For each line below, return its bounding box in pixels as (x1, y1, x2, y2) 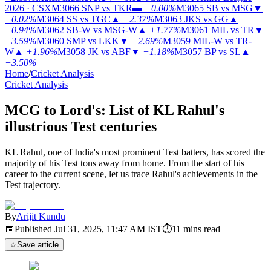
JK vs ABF (88, 47, 131, 57)
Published (15, 223, 52, 234)
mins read (183, 223, 220, 234)
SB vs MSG (206, 3, 253, 13)
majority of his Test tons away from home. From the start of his (5, 157, 244, 168)
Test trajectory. (5, 179, 60, 190)
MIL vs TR (211, 25, 254, 35)
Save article (17, 240, 59, 249)
